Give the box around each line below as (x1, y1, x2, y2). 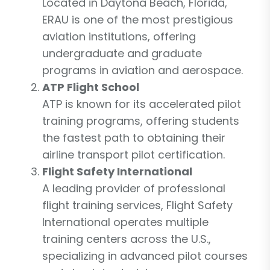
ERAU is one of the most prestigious (42, 11, 233, 27)
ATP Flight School (42, 79, 139, 95)
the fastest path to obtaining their (42, 130, 225, 145)
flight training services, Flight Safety (42, 197, 233, 213)
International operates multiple (42, 214, 209, 230)
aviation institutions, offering (42, 28, 196, 44)
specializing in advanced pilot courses (42, 248, 248, 263)
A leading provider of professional (42, 180, 225, 196)
